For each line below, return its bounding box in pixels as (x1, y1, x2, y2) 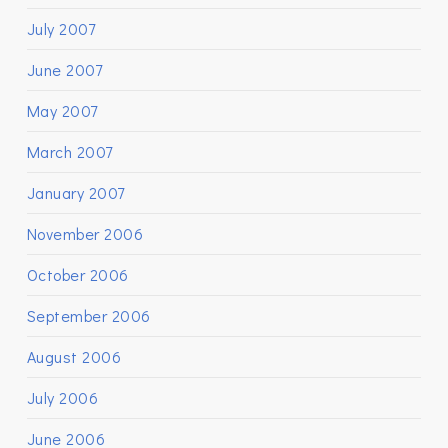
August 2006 (26, 346, 122, 367)
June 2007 (26, 59, 103, 80)
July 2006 (26, 387, 99, 408)
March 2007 (26, 141, 113, 162)
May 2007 (26, 100, 98, 121)
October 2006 (26, 264, 129, 285)
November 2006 (26, 223, 144, 244)
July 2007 (26, 18, 96, 39)
